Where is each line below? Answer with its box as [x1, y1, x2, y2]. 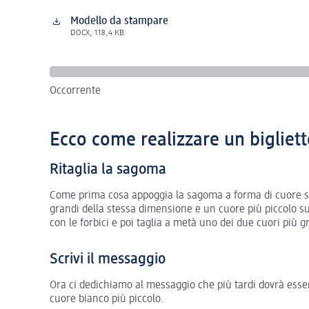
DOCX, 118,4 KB [70, 28, 124, 37]
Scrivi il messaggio [50, 251, 166, 267]
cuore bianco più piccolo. [50, 293, 164, 305]
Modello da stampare [70, 15, 168, 27]
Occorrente [50, 85, 101, 97]
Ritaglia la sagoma [50, 161, 166, 177]
